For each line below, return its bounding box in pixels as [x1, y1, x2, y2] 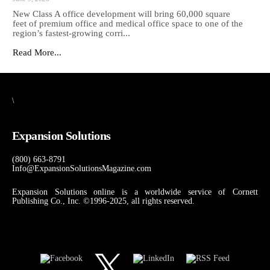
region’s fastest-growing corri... [13, 28, 130, 39]
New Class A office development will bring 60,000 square [13, 9, 230, 19]
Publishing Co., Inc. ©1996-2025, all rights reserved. [12, 196, 195, 206]
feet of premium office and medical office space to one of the [13, 19, 243, 29]
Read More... [13, 48, 61, 58]
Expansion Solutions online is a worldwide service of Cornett [12, 187, 258, 197]
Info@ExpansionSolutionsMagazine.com [12, 164, 151, 174]
